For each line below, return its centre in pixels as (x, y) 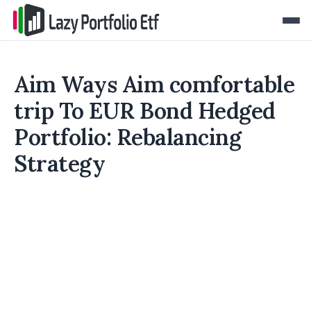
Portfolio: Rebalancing (127, 137)
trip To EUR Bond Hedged (145, 111)
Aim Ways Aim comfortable (154, 84)
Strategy (59, 163)
